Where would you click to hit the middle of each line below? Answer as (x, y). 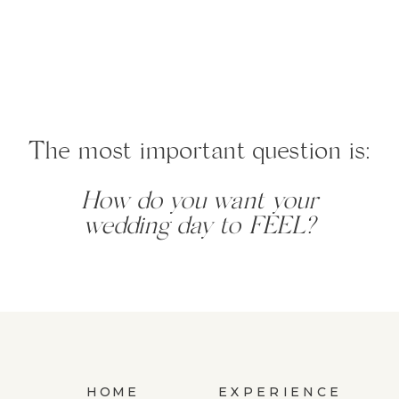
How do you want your (199, 204)
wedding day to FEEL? (199, 229)
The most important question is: (199, 155)
